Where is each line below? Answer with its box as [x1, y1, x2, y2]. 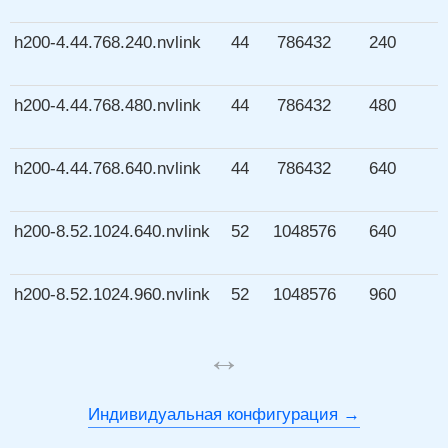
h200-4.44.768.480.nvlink [14, 96, 201, 115]
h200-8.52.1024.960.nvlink [14, 285, 210, 304]
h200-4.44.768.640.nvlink [14, 159, 201, 178]
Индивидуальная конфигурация [88, 405, 338, 424]
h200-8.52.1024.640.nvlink [14, 222, 210, 241]
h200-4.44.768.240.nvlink [14, 33, 201, 52]
